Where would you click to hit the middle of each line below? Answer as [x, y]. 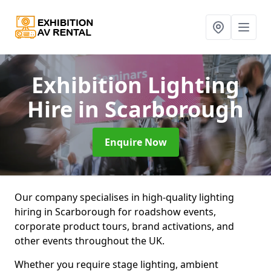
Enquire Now [135, 142]
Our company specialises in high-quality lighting [124, 197]
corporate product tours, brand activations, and [124, 226]
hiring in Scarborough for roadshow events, [115, 212]
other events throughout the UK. [90, 241]
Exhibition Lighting [135, 85]
